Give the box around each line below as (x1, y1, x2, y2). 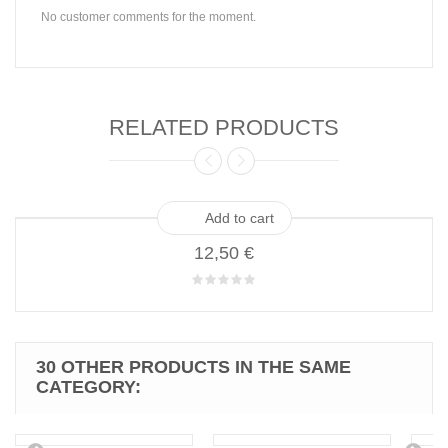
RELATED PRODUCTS (109, 115, 339, 141)
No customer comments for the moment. (41, 10, 256, 25)
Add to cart (204, 210, 274, 227)
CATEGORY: (36, 377, 141, 398)
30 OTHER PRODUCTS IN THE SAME (36, 357, 351, 378)
